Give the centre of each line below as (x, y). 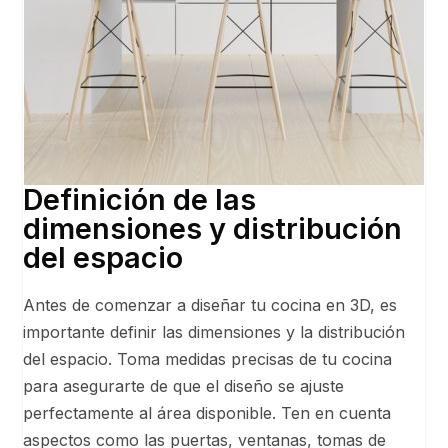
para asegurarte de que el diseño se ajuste (184, 385)
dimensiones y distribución (213, 228)
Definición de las (140, 199)
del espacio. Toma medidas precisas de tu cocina (208, 358)
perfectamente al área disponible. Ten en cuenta (207, 412)
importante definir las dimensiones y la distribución (214, 331)
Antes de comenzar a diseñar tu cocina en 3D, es (210, 304)
